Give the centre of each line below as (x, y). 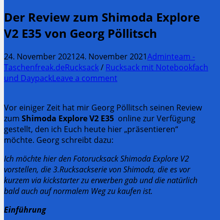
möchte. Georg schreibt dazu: (59, 140)
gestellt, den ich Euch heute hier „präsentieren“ (91, 129)
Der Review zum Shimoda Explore (102, 17)
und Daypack (28, 78)
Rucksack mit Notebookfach (157, 67)
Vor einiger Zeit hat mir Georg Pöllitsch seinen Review (103, 107)
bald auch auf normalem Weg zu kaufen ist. (78, 191)
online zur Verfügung (155, 118)
